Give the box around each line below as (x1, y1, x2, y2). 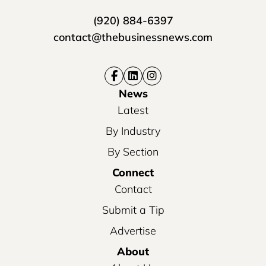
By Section (107, 145, 159, 159)
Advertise (110, 224, 156, 238)
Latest (118, 103, 148, 118)
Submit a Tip (102, 203, 164, 217)
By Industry (106, 124, 160, 138)
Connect (112, 166, 154, 180)
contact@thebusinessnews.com (53, 30, 213, 45)
